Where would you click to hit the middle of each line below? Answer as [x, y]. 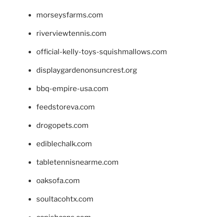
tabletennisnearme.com [77, 163]
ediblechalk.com [64, 144]
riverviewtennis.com [71, 34]
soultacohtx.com [65, 199]
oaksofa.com [58, 181]
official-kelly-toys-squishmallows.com [102, 52]
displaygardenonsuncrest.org [87, 70]
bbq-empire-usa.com [72, 89]
